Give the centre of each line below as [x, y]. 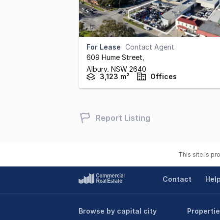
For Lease [104, 47]
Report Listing [123, 118]
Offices [164, 76]
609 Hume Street [114, 57]
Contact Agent [150, 47]
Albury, [99, 69]
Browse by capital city [118, 211]
